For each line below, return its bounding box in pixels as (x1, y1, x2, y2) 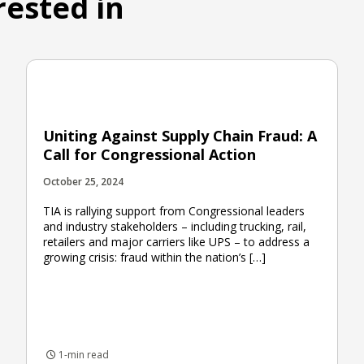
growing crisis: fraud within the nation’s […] (43, 249, 266, 265)
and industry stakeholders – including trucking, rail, (43, 218, 306, 234)
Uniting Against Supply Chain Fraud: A (43, 125, 317, 145)
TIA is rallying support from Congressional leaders (43, 202, 305, 219)
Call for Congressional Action (43, 144, 256, 164)
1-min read (56, 347, 109, 362)
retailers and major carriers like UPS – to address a (43, 233, 310, 249)
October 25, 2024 (43, 174, 123, 188)
